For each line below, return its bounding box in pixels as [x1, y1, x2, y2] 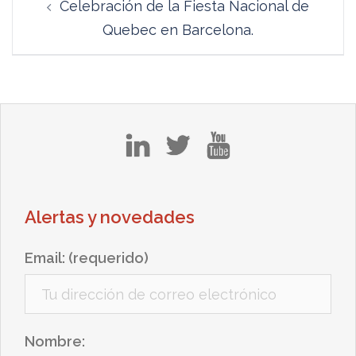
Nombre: [25, 333, 85, 350]
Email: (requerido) [25, 250, 149, 266]
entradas [11, 27, 105, 53]
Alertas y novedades [25, 207, 195, 227]
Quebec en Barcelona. [103, 21, 253, 38]
